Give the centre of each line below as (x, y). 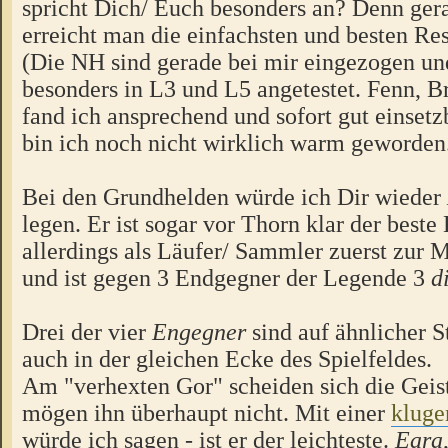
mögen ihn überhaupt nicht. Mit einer (206, 412)
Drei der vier (87, 331)
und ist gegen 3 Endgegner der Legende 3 (226, 277)
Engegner (199, 331)
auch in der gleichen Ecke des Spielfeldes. (227, 358)
